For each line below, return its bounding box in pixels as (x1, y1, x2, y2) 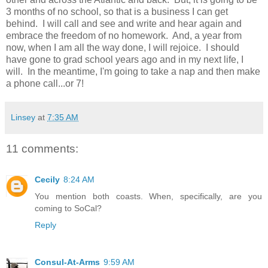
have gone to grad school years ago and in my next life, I (6, 54, 243, 65)
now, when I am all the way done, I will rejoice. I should (6, 42, 239, 53)
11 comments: (6, 142, 78, 155)
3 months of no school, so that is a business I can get (6, 6, 228, 17)
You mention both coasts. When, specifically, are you (35, 191, 262, 202)
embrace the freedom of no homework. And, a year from (6, 30, 242, 41)
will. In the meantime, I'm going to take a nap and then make (6, 66, 260, 77)
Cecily (35, 175, 60, 185)
